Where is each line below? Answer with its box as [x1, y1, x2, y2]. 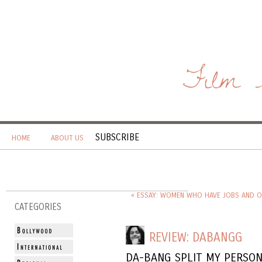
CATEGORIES [15, 202, 61, 213]
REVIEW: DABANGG [149, 230, 242, 246]
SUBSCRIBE [95, 132, 139, 143]
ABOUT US [51, 133, 84, 143]
